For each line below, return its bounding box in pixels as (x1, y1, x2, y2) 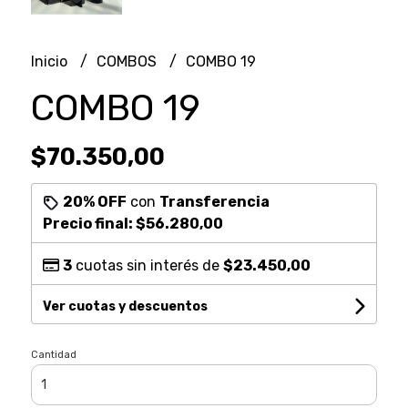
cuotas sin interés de (71, 256, 223, 274)
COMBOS (96, 52, 160, 70)
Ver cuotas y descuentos (42, 298, 208, 314)
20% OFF (62, 192, 127, 210)
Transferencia (158, 192, 270, 210)
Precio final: (42, 214, 136, 232)
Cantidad (30, 348, 76, 361)
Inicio (30, 52, 71, 70)
